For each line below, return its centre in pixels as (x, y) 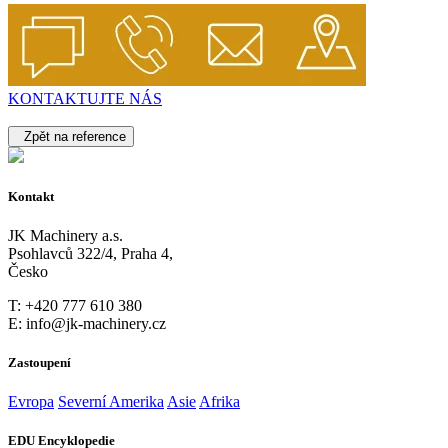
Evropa (31, 402)
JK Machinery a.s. (65, 235)
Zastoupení (39, 363)
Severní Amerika (111, 402)
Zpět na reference (71, 136)
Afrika (219, 402)
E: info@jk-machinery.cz (87, 323)
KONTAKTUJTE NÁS (85, 98)
